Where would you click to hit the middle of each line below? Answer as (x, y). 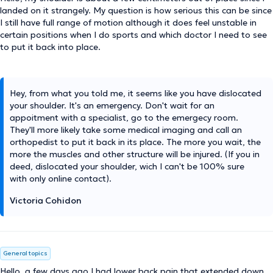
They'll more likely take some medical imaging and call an (126, 130)
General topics (25, 253)
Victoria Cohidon (46, 200)
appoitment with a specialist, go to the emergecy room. (124, 118)
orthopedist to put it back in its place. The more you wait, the (135, 142)
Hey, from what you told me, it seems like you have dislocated (136, 93)
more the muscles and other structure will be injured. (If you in (135, 154)
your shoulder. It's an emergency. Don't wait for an (112, 105)
